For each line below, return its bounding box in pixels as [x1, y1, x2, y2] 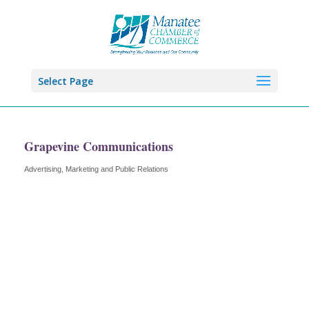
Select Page [37, 74, 93, 88]
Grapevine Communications [24, 137, 173, 155]
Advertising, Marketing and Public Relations [24, 165, 168, 173]
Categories [23, 169, 89, 183]
